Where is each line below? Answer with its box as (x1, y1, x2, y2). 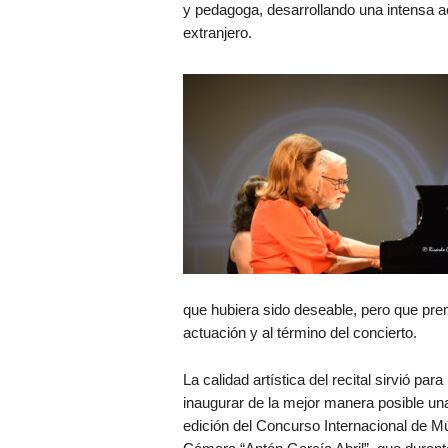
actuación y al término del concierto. (182, 324, 417, 341)
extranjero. (182, 24, 252, 41)
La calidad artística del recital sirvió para (182, 371, 443, 388)
